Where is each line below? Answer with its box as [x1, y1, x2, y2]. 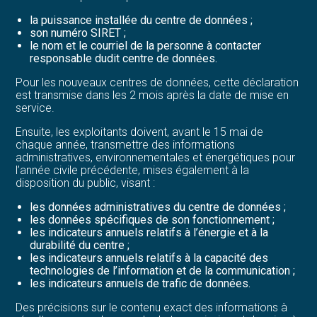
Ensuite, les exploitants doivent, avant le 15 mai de [16, 125, 264, 139]
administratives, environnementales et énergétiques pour [16, 150, 296, 164]
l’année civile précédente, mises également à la [16, 163, 250, 177]
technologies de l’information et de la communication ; [30, 263, 296, 277]
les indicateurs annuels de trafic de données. [30, 276, 251, 290]
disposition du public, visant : [16, 175, 156, 190]
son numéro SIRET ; [30, 25, 127, 40]
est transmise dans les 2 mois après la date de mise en [16, 88, 289, 102]
